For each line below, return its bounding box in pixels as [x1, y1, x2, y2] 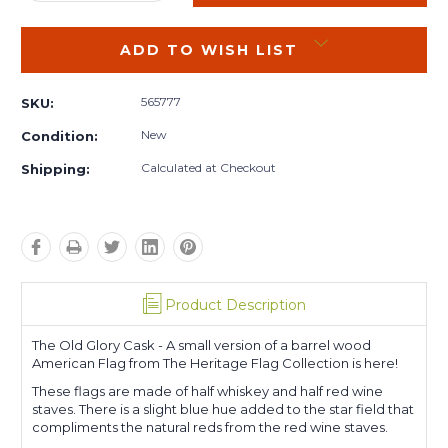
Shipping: [21, 160, 90, 177]
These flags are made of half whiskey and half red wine [32, 382, 383, 399]
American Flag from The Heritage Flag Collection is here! [32, 354, 398, 371]
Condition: [21, 127, 98, 144]
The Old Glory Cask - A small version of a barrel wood [32, 336, 371, 353]
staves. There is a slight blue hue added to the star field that [32, 400, 414, 417]
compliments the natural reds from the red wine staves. [32, 418, 391, 435]
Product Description [164, 295, 306, 314]
